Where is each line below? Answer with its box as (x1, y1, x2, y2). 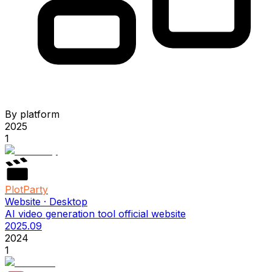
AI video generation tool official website (5, 207, 186, 220)
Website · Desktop (5, 195, 87, 208)
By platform (5, 107, 59, 120)
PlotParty (5, 183, 48, 195)
